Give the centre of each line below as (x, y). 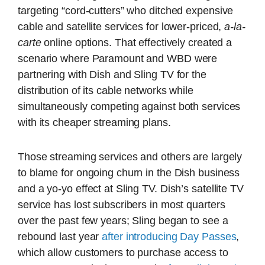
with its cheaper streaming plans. (94, 123)
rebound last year (60, 237)
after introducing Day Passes (169, 237)
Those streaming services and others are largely (130, 157)
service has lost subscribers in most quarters (122, 205)
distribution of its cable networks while (106, 91)
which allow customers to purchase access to (123, 253)
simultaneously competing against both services (129, 107)
